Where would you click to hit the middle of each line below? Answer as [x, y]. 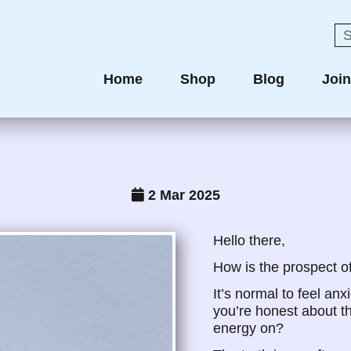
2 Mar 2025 [182, 195]
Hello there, [249, 241]
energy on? [248, 328]
